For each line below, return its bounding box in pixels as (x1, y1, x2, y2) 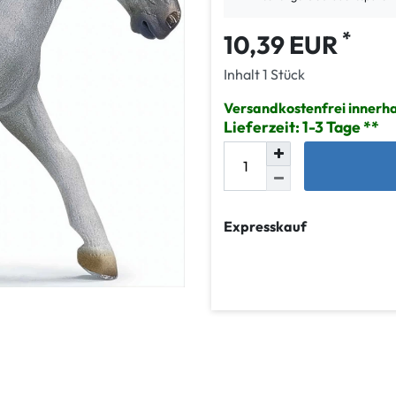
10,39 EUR (224, 29, 342, 61)
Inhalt (224, 65, 263, 84)
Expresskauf (224, 217, 307, 236)
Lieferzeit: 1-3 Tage (224, 117, 363, 138)
